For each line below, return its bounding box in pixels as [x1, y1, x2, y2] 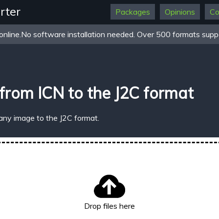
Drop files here [84, 201, 135, 211]
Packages [115, 7, 151, 17]
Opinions [165, 7, 196, 17]
